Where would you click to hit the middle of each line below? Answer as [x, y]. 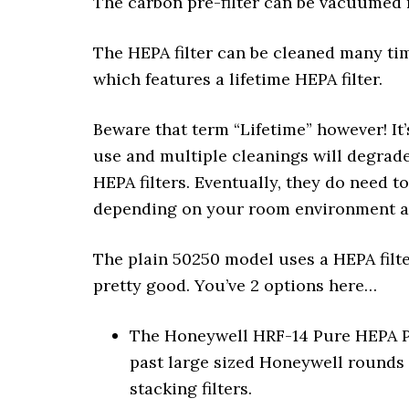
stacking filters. [191, 388]
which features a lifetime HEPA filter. [238, 79]
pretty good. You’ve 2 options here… [235, 285]
